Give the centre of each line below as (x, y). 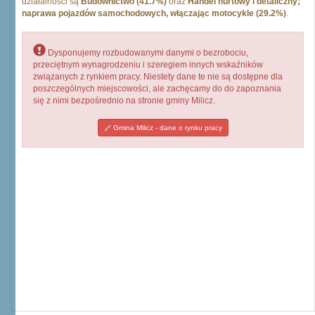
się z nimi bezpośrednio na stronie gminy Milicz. (124, 101)
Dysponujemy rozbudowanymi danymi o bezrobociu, (147, 53)
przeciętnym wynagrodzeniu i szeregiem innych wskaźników (148, 65)
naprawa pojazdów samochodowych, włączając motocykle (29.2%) (154, 13)
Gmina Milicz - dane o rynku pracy (166, 128)
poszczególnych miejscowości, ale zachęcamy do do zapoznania (157, 89)
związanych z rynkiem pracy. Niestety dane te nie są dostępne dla (158, 77)
